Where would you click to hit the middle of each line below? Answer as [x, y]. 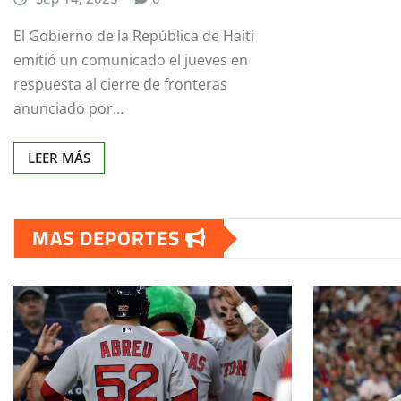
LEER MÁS [59, 158]
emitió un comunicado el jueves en [131, 60]
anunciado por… [68, 109]
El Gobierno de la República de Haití [134, 36]
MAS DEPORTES [109, 239]
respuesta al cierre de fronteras [120, 85]
